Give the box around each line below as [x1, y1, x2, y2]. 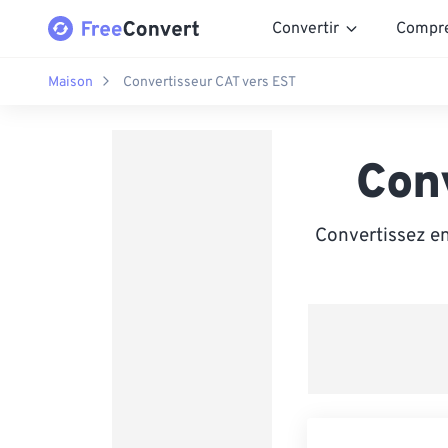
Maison [48, 73, 93, 91]
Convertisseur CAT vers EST [123, 73, 296, 91]
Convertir [272, 18, 339, 39]
